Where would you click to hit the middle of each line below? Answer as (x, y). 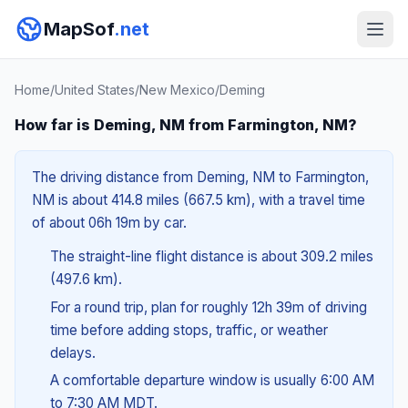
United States (95, 90)
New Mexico (177, 90)
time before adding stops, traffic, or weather (189, 330)
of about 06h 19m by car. (109, 223)
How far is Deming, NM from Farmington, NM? (186, 125)
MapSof (79, 29)
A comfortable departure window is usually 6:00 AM (212, 381)
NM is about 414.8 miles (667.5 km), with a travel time (199, 200)
